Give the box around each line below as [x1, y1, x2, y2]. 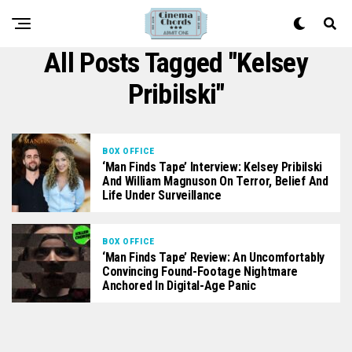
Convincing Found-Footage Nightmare [102, 263, 299, 279]
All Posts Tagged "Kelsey [44, 46, 308, 79]
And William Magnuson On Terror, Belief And [102, 173, 328, 189]
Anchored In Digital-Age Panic [102, 277, 256, 293]
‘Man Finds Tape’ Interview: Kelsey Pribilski [102, 159, 322, 174]
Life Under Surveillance [102, 187, 222, 203]
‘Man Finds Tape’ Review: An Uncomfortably [102, 249, 324, 265]
